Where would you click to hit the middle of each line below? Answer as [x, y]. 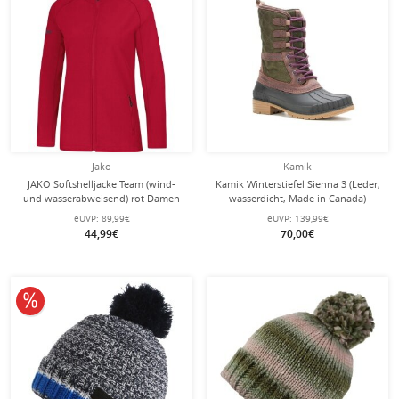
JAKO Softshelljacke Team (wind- [102, 184]
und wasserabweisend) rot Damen [102, 198]
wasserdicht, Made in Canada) [297, 198]
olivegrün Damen [297, 212]
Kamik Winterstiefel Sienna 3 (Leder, [297, 184]
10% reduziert [71, 299]
